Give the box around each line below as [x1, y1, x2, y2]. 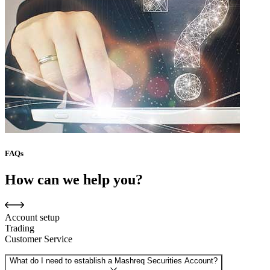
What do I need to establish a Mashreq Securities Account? [10, 256, 218, 266]
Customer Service [5, 234, 72, 245]
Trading [5, 223, 34, 234]
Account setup [5, 212, 60, 223]
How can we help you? [5, 172, 143, 188]
